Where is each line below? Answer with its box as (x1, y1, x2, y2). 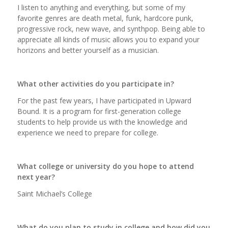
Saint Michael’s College (17, 188, 92, 198)
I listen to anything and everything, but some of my (17, 3, 185, 13)
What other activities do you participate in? (17, 79, 174, 89)
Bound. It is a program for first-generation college (17, 106, 181, 117)
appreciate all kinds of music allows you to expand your (17, 35, 199, 45)
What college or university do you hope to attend (17, 161, 194, 171)
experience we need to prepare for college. (17, 128, 158, 138)
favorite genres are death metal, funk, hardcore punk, (17, 13, 193, 23)
